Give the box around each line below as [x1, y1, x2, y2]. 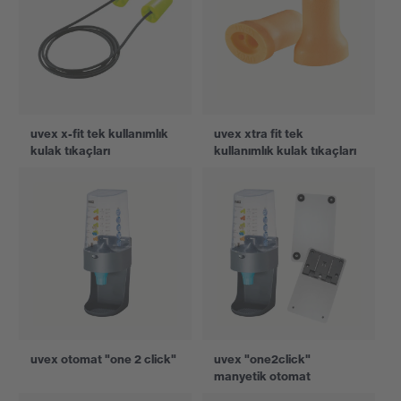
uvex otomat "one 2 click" [30, 352, 176, 366]
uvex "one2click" [214, 352, 311, 366]
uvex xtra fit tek [214, 126, 303, 141]
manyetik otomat [214, 369, 311, 383]
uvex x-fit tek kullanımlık [30, 126, 168, 141]
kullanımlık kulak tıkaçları [214, 143, 356, 158]
